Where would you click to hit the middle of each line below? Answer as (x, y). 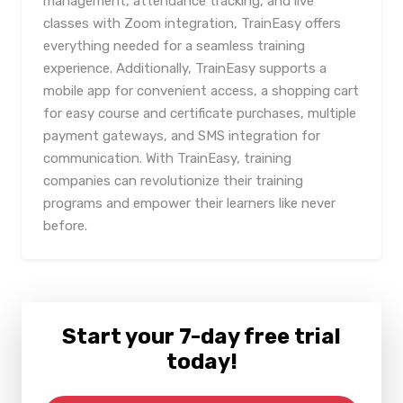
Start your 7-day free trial (201, 336)
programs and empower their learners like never (189, 203)
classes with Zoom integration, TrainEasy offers (192, 23)
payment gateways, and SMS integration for (182, 136)
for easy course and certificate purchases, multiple (200, 113)
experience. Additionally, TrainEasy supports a (185, 68)
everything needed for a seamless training (174, 46)
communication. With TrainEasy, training (167, 158)
